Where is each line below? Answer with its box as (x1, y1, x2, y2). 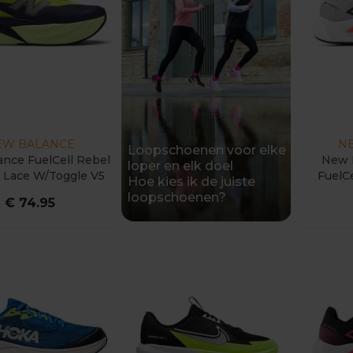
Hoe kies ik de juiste (128, 174, 256, 190)
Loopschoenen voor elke (128, 143, 287, 158)
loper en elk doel (128, 158, 234, 174)
